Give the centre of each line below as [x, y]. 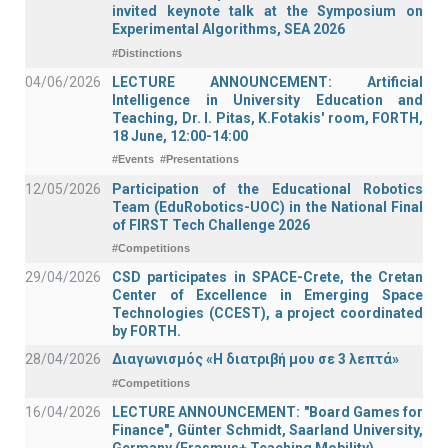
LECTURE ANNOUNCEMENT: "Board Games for [267, 411]
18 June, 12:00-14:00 [180, 135]
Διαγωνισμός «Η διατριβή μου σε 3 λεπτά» [255, 359]
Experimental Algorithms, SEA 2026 [228, 29]
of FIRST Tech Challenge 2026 [211, 224]
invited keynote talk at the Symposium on [267, 11]
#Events [133, 159]
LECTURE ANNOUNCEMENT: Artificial [267, 81]
